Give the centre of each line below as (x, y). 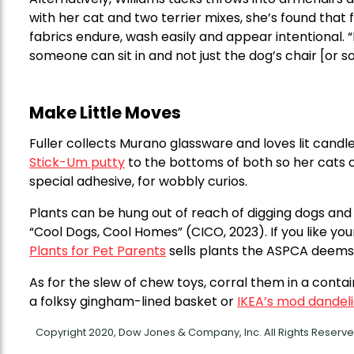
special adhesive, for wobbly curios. (138, 182)
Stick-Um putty (77, 163)
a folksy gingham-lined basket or (133, 302)
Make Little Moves (105, 113)
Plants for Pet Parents (98, 251)
